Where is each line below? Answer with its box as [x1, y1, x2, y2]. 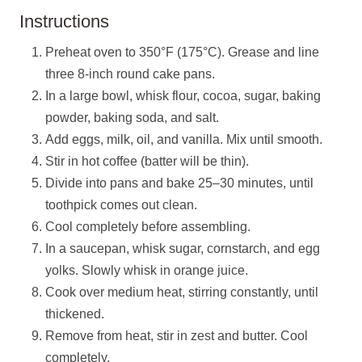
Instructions [19, 11, 109, 32]
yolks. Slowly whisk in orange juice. [45, 263, 248, 277]
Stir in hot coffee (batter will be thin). [45, 154, 249, 168]
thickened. [45, 307, 104, 321]
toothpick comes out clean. [45, 198, 197, 212]
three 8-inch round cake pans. [45, 67, 215, 81]
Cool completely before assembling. [45, 220, 250, 234]
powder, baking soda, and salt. [45, 111, 219, 124]
